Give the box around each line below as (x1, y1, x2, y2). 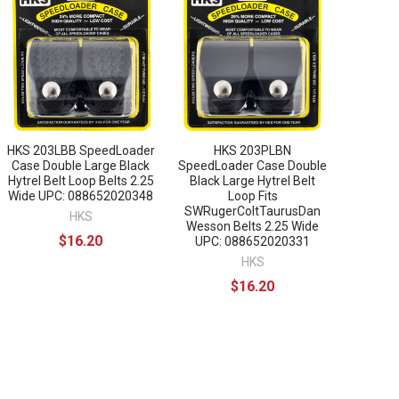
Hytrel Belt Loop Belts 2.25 (7, 173, 154, 188)
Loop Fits (227, 188, 278, 203)
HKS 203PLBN (214, 142, 292, 158)
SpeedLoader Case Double (178, 158, 328, 173)
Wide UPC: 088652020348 (8, 188, 154, 203)
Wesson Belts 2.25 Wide (186, 218, 320, 233)
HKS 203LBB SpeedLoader (6, 142, 155, 158)
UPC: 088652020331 (195, 233, 311, 248)
